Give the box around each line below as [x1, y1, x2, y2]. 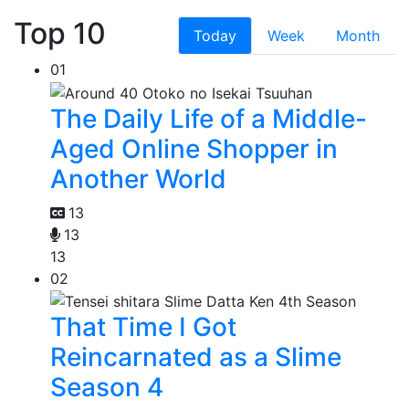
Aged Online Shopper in [50, 132, 338, 164]
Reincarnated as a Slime [50, 341, 341, 373]
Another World [50, 163, 226, 194]
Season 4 [50, 372, 163, 404]
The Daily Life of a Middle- [50, 102, 367, 134]
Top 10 [14, 16, 106, 52]
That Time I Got [50, 311, 236, 343]
